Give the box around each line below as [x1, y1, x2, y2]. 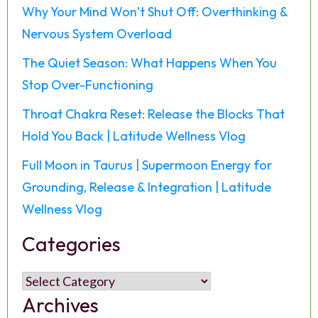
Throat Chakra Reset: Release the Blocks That [22, 105, 285, 122]
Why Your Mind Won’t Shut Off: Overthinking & [22, 3, 287, 20]
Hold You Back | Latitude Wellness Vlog [22, 127, 246, 144]
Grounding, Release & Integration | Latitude [22, 178, 271, 195]
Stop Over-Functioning [22, 76, 153, 93]
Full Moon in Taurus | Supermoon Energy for [22, 156, 272, 173]
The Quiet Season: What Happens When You [22, 54, 277, 71]
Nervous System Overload [22, 25, 172, 42]
